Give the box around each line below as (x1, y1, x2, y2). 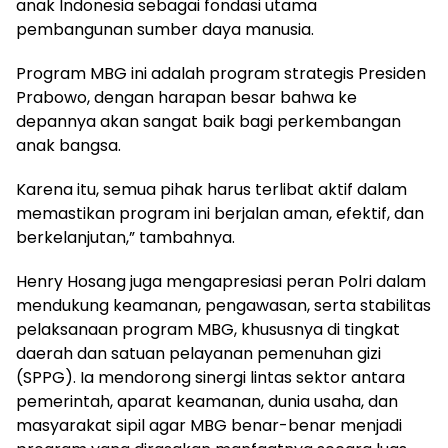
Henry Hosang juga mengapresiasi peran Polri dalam (16, 269, 426, 293)
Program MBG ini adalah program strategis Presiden (16, 61, 426, 85)
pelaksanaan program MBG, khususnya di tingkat (16, 317, 400, 341)
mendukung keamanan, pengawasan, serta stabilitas (16, 293, 431, 317)
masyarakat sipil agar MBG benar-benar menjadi (16, 413, 402, 437)
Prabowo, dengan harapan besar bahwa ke (16, 85, 357, 109)
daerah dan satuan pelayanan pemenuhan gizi (16, 341, 381, 365)
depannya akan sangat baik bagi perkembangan (16, 109, 401, 133)
